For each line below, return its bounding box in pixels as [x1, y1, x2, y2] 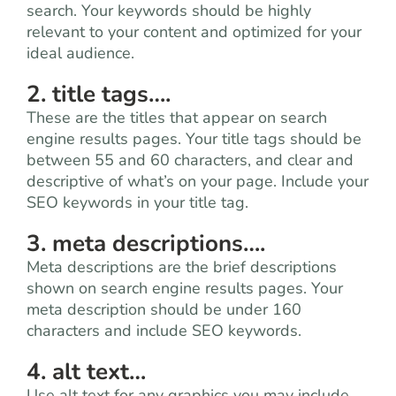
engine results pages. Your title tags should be [27, 128, 362, 149]
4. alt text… [27, 356, 146, 387]
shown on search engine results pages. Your [27, 278, 343, 299]
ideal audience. [27, 42, 134, 64]
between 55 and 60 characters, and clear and [27, 149, 354, 171]
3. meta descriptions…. [27, 228, 265, 259]
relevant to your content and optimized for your [27, 21, 362, 42]
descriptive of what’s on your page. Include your [27, 171, 369, 192]
